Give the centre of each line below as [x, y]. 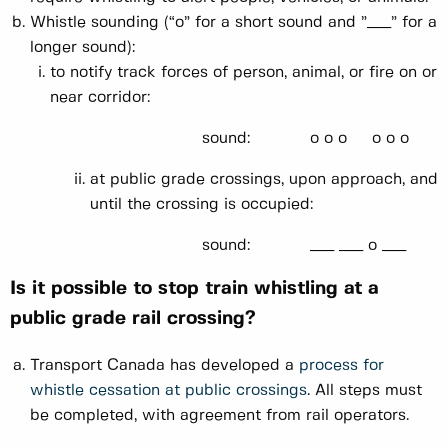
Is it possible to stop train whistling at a [194, 289]
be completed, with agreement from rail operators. [219, 416]
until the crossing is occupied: [201, 205]
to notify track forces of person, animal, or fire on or [243, 73]
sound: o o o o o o [305, 139]
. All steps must [364, 391]
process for [341, 366]
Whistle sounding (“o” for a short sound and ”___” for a [233, 23]
